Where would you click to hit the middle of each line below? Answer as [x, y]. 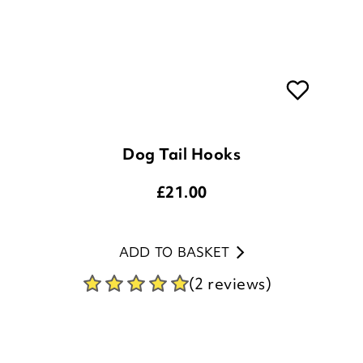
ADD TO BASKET [174, 196]
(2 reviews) [230, 228]
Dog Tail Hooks [181, 98]
